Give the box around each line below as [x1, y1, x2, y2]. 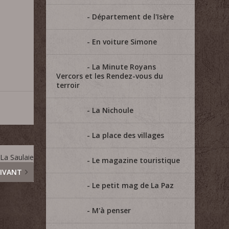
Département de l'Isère [92, 12, 174, 21]
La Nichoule [92, 105, 134, 115]
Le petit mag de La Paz [92, 180, 174, 190]
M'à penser [92, 205, 131, 215]
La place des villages [92, 130, 165, 140]
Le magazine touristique [92, 155, 180, 165]
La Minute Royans [92, 62, 156, 72]
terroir [56, 80, 80, 90]
